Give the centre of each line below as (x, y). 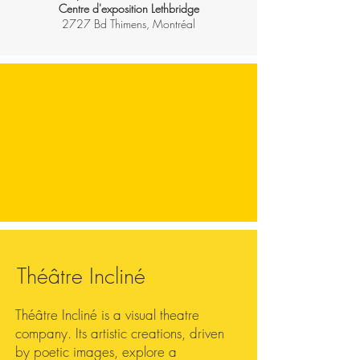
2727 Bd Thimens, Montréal (129, 24)
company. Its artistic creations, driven (120, 333)
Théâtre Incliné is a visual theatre (107, 315)
